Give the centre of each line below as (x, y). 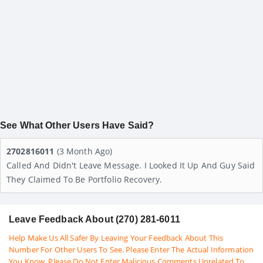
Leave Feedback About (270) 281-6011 (95, 220)
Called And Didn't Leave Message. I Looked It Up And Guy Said (131, 166)
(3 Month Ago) (85, 151)
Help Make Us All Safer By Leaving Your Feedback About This (116, 238)
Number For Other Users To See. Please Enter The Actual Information (131, 250)
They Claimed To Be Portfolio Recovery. (85, 180)
